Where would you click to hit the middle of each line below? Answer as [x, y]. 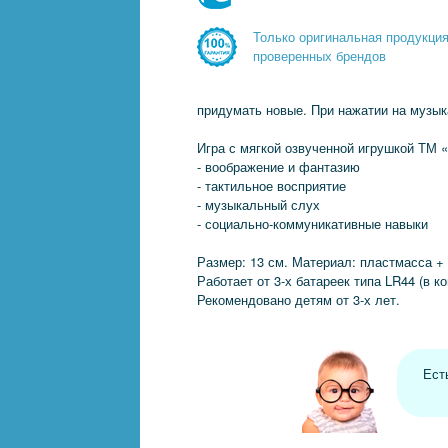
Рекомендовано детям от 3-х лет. [298, 299]
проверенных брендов [319, 56]
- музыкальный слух [258, 204]
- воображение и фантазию [278, 166]
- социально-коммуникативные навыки [312, 223]
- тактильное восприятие [271, 185]
